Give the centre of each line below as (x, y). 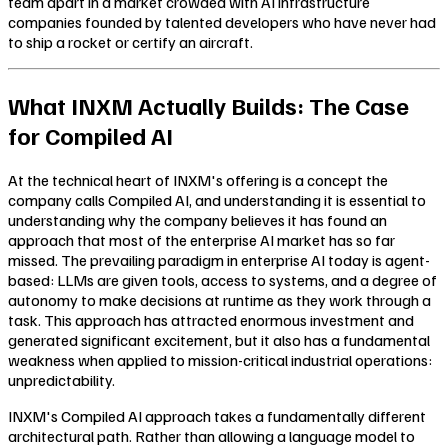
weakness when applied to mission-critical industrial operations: (220, 359)
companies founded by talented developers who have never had (222, 21)
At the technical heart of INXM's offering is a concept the (198, 179)
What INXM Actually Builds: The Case (208, 104)
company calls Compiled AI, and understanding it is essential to (217, 199)
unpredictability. (61, 379)
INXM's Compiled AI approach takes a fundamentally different (217, 415)
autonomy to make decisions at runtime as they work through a (219, 299)
